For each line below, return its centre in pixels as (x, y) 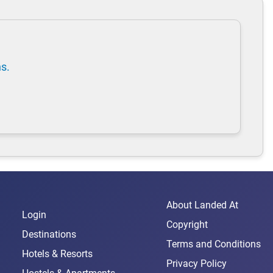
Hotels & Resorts (57, 254)
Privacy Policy (197, 264)
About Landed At (202, 205)
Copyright (187, 225)
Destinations (49, 235)
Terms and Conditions (214, 244)
